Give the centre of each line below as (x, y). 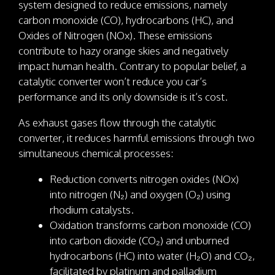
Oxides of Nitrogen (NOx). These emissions (115, 36)
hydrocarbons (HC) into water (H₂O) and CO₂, (152, 256)
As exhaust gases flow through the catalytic (117, 123)
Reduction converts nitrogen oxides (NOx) (144, 179)
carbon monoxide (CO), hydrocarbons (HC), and (126, 20)
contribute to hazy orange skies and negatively (123, 51)
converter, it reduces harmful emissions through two (137, 138)
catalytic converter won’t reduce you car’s (113, 82)
